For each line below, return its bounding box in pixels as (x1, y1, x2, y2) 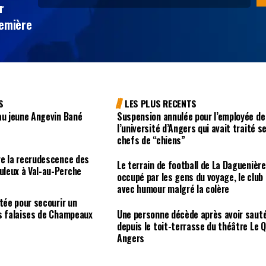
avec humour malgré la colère (117, 182, 230, 197)
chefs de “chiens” (117, 132, 185, 147)
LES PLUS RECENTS (125, 96, 197, 110)
